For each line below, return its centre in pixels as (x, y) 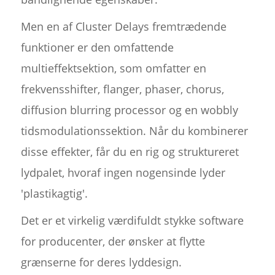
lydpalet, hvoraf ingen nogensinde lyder (123, 173)
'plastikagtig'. (54, 194)
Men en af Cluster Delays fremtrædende (123, 27)
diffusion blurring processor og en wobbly (129, 110)
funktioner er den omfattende (97, 48)
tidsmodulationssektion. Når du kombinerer (134, 131)
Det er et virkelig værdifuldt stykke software (132, 221)
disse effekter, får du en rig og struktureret (130, 152)
